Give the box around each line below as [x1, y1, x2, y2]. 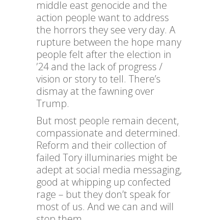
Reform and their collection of [36, 138, 166, 152]
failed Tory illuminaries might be [36, 151, 177, 165]
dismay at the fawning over [36, 84, 154, 98]
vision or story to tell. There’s [36, 72, 161, 86]
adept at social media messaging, [36, 163, 182, 177]
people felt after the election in [36, 48, 171, 61]
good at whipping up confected [36, 175, 171, 189]
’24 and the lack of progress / [36, 60, 163, 74]
